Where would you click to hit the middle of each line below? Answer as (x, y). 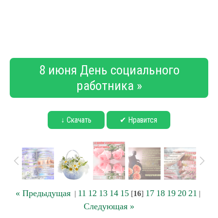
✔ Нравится (138, 120)
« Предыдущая (43, 193)
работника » (109, 86)
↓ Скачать (76, 120)
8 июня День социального (109, 70)
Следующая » (109, 206)
